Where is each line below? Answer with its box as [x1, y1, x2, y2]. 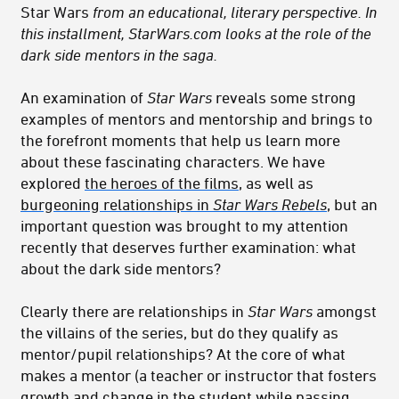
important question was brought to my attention [20, 216, 348, 235]
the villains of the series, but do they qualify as [20, 323, 338, 342]
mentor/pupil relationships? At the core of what [20, 345, 346, 363]
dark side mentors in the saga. [20, 45, 217, 64]
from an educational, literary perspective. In [89, 3, 377, 21]
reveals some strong [212, 88, 356, 107]
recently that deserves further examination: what [20, 238, 356, 256]
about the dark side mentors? [20, 259, 221, 278]
